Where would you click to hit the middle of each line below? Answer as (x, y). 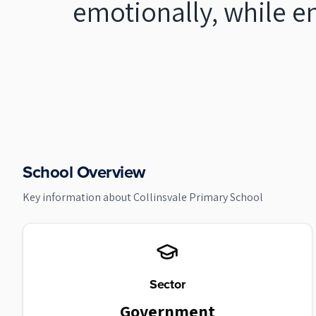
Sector (167, 284)
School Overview (84, 172)
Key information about (78, 197)
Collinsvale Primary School (198, 197)
